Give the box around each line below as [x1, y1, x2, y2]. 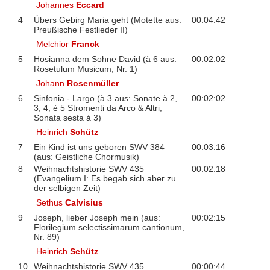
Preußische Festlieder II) [33, 24, 128, 34]
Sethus [36, 197, 66, 207]
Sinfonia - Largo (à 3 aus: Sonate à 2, [33, 93, 177, 103]
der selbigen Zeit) [33, 183, 101, 193]
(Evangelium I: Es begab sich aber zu [33, 173, 176, 183]
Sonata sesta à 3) [33, 112, 101, 122]
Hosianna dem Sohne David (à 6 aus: [33, 54, 177, 64]
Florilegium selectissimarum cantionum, [33, 222, 184, 232]
